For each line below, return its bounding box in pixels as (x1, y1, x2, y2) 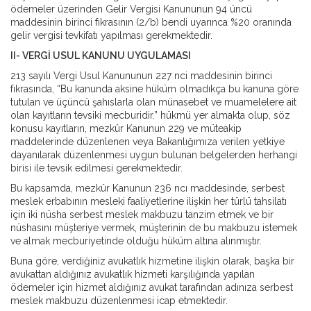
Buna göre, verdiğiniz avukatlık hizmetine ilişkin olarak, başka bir (10, 255, 294, 267)
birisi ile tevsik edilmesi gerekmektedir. (10, 162, 183, 174)
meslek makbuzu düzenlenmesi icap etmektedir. (10, 295, 228, 306)
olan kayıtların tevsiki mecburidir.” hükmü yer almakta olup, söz (10, 110, 290, 121)
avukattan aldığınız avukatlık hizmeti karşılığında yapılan (10, 269, 255, 280)
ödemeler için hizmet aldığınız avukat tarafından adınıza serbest (10, 282, 293, 293)
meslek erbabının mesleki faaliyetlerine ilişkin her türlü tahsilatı (10, 196, 287, 207)
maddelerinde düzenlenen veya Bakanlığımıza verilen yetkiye (10, 136, 285, 147)
